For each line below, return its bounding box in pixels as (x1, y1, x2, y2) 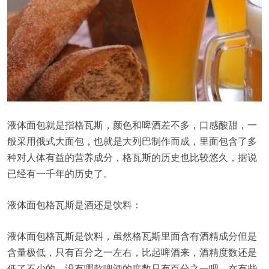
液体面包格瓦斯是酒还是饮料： (7, 197, 142, 211)
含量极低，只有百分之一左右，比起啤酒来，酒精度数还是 (7, 244, 257, 259)
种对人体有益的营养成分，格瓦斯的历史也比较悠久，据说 (7, 150, 257, 164)
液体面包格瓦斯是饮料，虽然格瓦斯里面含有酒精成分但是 (7, 228, 257, 243)
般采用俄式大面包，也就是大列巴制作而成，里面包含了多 (7, 133, 257, 148)
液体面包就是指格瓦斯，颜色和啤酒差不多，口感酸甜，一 (7, 117, 257, 131)
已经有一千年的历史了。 (7, 166, 113, 180)
